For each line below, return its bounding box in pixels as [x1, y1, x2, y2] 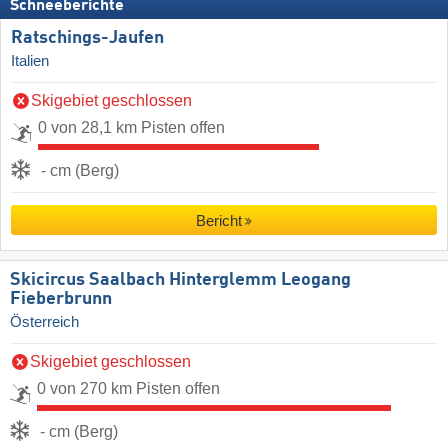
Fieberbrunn [10, 290, 112, 309]
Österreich [10, 314, 79, 331]
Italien [11, 53, 49, 70]
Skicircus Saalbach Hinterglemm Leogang [10, 271, 351, 290]
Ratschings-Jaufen [11, 29, 164, 48]
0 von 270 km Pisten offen [37, 380, 220, 398]
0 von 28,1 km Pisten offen [38, 119, 225, 137]
